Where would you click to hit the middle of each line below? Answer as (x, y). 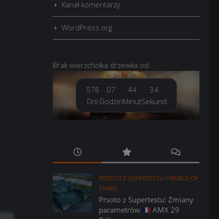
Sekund (154, 101)
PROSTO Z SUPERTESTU (131, 178)
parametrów (120, 210)
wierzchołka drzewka (104, 65)
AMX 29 (165, 210)
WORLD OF (183, 178)
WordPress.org (87, 27)
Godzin (111, 101)
